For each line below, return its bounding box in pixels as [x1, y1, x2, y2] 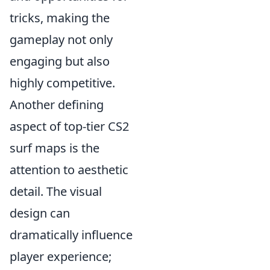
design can [10, 205, 70, 221]
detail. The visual [10, 183, 102, 199]
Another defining [10, 96, 104, 113]
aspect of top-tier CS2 [10, 118, 129, 134]
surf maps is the [10, 140, 99, 156]
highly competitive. [10, 75, 115, 91]
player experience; [10, 248, 111, 265]
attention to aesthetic [10, 162, 128, 178]
